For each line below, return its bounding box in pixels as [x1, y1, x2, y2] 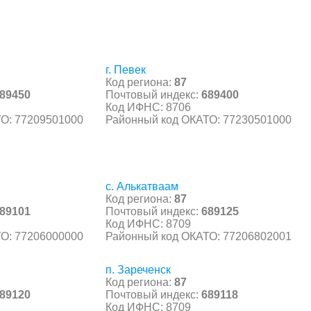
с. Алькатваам [106, 180, 178, 192]
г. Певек [106, 63, 146, 76]
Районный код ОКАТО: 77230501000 [106, 113, 292, 126]
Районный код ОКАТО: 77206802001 [106, 230, 292, 242]
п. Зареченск [106, 263, 171, 276]
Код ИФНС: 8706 [106, 101, 191, 113]
